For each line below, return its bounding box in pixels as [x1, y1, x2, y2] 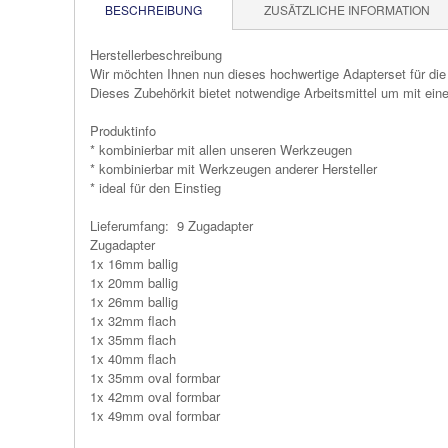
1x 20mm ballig [90, 273, 178, 293]
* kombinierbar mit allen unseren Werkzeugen [90, 140, 352, 160]
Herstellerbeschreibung [90, 45, 222, 65]
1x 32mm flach [90, 311, 176, 331]
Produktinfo [90, 121, 156, 141]
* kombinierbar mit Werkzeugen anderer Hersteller [90, 159, 389, 179]
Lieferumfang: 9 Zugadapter [90, 216, 253, 236]
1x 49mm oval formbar [90, 406, 220, 426]
